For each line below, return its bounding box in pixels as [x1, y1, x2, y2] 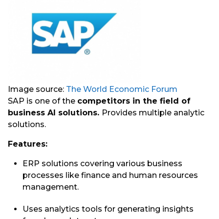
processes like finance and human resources [22, 171, 198, 180]
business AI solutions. [8, 108, 102, 117]
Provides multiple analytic [102, 108, 204, 117]
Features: [8, 139, 47, 149]
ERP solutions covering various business [22, 159, 182, 169]
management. [22, 182, 79, 192]
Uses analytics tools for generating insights [22, 204, 194, 214]
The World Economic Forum [66, 84, 177, 94]
